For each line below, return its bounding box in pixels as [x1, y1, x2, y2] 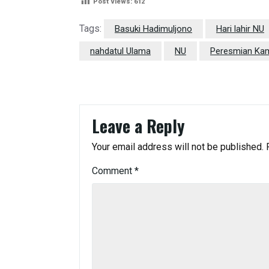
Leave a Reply [92, 113, 185, 139]
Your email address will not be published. [92, 141, 264, 153]
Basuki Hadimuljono [115, 23, 192, 35]
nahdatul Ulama [90, 46, 151, 57]
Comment [92, 165, 134, 177]
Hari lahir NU [216, 23, 264, 35]
